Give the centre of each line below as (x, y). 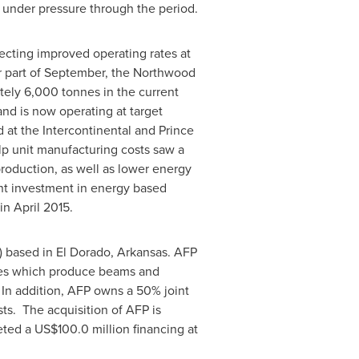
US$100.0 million (82, 329)
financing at (163, 329)
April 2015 (41, 207)
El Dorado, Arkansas (111, 252)
